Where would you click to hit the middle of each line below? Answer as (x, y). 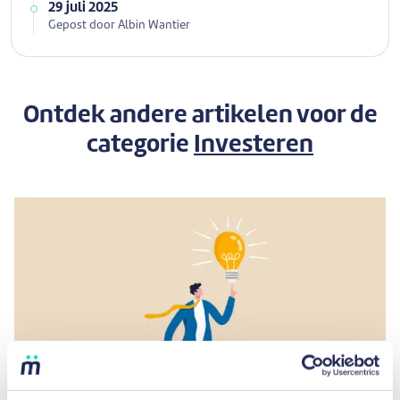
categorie (140, 145)
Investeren (254, 145)
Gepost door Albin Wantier (119, 25)
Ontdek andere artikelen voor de (200, 116)
